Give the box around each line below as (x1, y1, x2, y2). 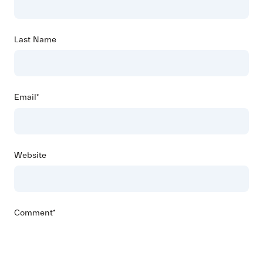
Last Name (14, 34, 56, 45)
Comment (14, 208, 53, 218)
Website (14, 150, 46, 160)
